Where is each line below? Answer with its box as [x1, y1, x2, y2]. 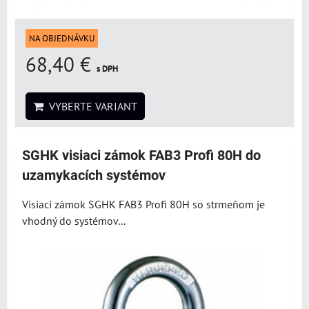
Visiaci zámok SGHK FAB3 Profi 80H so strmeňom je [22, 197, 265, 211]
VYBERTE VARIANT [43, 99, 137, 113]
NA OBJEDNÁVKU [29, 32, 94, 44]
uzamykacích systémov [22, 168, 166, 183]
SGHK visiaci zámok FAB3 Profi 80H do [22, 148, 261, 163]
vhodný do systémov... [22, 214, 126, 228]
